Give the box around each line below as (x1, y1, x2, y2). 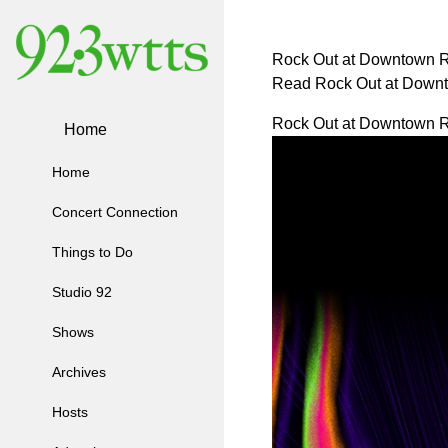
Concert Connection (52, 204, 178, 221)
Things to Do (52, 244, 133, 261)
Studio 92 (52, 284, 112, 301)
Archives (52, 364, 106, 381)
